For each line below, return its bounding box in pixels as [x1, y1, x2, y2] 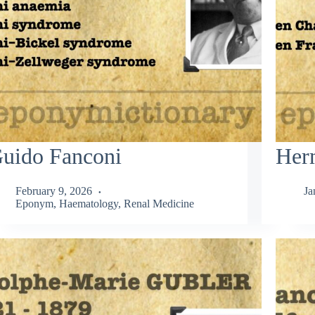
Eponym [15, 197, 53, 210]
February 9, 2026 [15, 184, 92, 197]
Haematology [58, 197, 118, 210]
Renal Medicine [123, 197, 194, 210]
